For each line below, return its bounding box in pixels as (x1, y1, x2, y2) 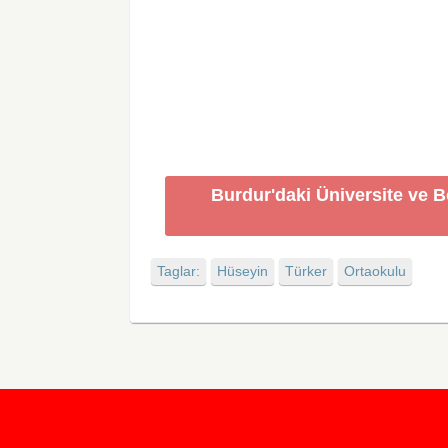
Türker (285, 263, 328, 280)
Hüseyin (217, 263, 269, 280)
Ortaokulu (344, 263, 407, 280)
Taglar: (157, 263, 201, 280)
